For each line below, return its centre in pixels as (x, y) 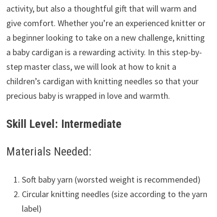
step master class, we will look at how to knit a (91, 67)
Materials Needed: (48, 151)
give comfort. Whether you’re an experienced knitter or (106, 23)
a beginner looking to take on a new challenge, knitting (105, 38)
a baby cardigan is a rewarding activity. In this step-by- (104, 52)
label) (31, 208)
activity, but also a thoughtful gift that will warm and (101, 9)
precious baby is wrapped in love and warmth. (88, 96)
